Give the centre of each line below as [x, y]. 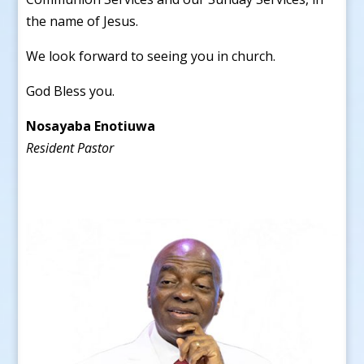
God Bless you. [71, 91]
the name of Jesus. [82, 21]
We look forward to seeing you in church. [151, 56]
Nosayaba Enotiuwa [91, 126]
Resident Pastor [70, 147]
